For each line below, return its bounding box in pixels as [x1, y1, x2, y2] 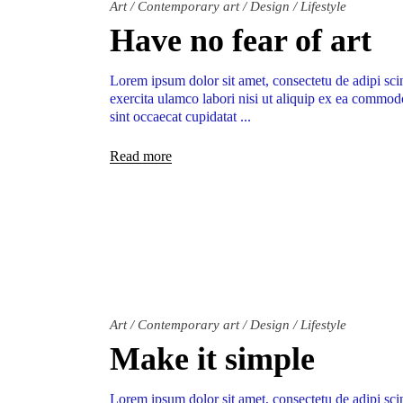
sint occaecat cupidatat [110, 109, 240, 125]
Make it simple [110, 341, 315, 378]
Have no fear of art [110, 22, 372, 59]
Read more [110, 148, 172, 165]
